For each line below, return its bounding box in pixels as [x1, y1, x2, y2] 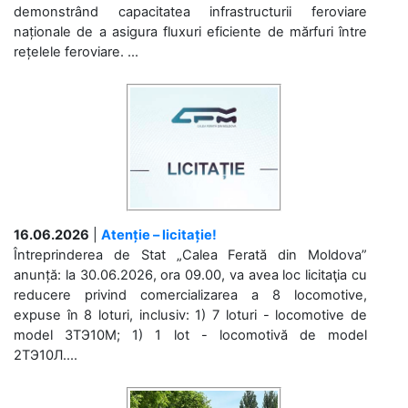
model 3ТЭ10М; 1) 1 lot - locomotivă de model [14, 327, 367, 343]
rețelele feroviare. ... [14, 44, 138, 60]
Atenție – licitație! [101, 227, 217, 243]
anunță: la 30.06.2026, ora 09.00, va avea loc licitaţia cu [14, 267, 367, 283]
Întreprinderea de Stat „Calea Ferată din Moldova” [14, 247, 367, 263]
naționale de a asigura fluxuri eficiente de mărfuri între [14, 24, 367, 40]
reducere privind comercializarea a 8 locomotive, [14, 287, 367, 303]
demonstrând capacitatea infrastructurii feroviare [14, 4, 367, 20]
